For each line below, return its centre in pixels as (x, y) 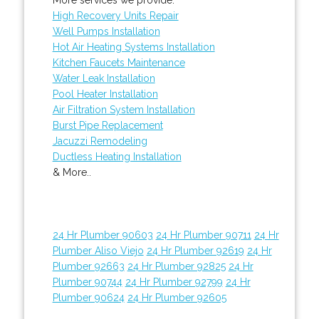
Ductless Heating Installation (117, 156)
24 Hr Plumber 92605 (177, 297)
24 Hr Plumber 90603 (103, 235)
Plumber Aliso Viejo (98, 250)
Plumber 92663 (88, 266)
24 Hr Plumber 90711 (203, 235)
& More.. (72, 172)
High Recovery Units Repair (115, 15)
